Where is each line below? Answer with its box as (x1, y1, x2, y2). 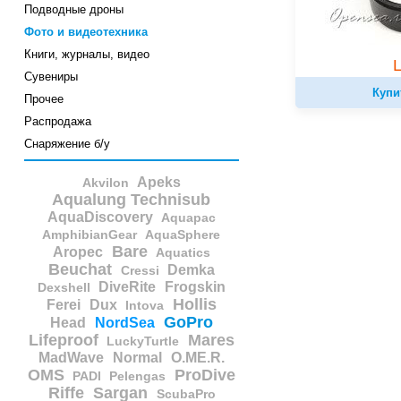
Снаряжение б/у (23, 137, 110, 151)
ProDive (175, 366, 236, 385)
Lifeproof (28, 331, 98, 350)
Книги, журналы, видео (23, 47, 149, 62)
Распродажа (23, 115, 91, 129)
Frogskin (164, 279, 226, 295)
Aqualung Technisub (52, 191, 211, 209)
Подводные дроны (23, 3, 124, 17)
